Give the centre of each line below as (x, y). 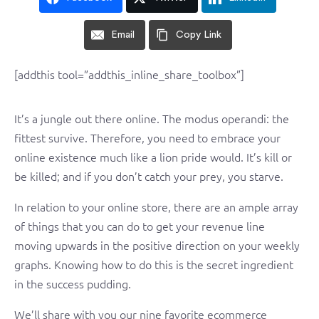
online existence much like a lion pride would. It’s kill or (153, 157)
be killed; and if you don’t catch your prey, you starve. (149, 176)
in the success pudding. (73, 283)
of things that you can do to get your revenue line (140, 226)
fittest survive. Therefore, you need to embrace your (147, 137)
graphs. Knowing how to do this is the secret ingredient (154, 264)
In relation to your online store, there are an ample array (156, 206)
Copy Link (198, 35)
